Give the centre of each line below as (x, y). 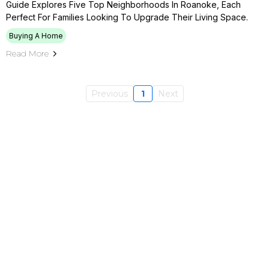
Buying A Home (36, 36)
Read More (27, 53)
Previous (109, 94)
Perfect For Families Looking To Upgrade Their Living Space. (127, 17)
